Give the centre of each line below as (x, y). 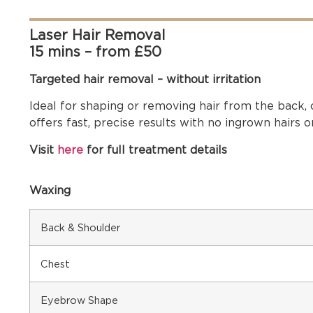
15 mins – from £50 (95, 51)
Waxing (50, 190)
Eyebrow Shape (79, 300)
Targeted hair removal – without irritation (145, 79)
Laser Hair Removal (97, 35)
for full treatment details (155, 150)
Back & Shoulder (80, 228)
